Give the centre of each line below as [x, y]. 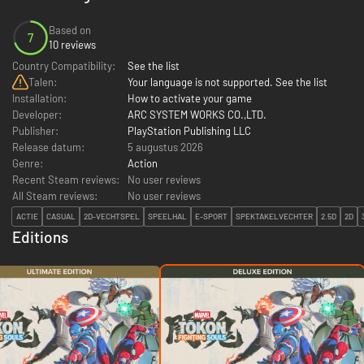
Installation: [39, 98]
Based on [70, 30]
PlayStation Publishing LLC [189, 130]
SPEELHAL [167, 217]
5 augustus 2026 [165, 147]
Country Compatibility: [64, 65]
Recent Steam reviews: [66, 179]
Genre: [28, 163]
